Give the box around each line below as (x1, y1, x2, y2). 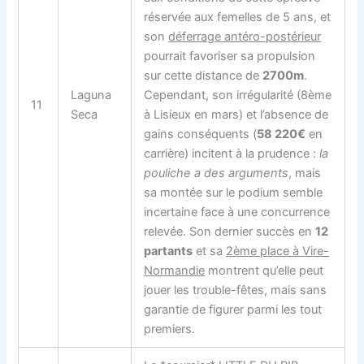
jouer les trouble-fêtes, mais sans (144, 282, 327, 297)
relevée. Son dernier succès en (144, 223, 316, 239)
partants (144, 243, 193, 258)
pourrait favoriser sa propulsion (144, 48, 316, 63)
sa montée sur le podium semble (144, 184, 323, 200)
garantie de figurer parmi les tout (144, 301, 323, 317)
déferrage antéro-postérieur (168, 28, 322, 44)
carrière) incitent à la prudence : (144, 145, 320, 161)
